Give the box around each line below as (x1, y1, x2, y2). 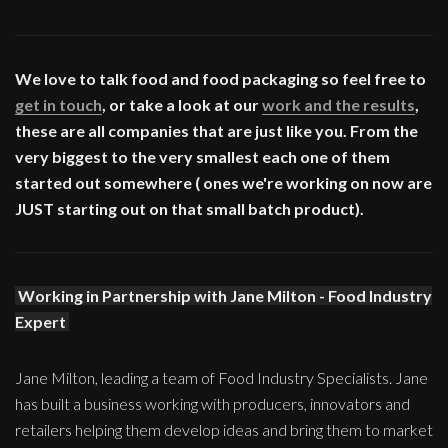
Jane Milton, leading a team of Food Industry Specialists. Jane (15, 367, 428, 387)
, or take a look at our (102, 94, 262, 114)
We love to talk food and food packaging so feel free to (15, 68, 426, 88)
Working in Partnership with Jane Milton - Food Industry (18, 285, 432, 305)
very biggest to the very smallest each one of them (15, 146, 390, 166)
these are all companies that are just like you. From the (15, 120, 418, 140)
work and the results (262, 94, 415, 114)
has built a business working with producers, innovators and (15, 393, 410, 413)
